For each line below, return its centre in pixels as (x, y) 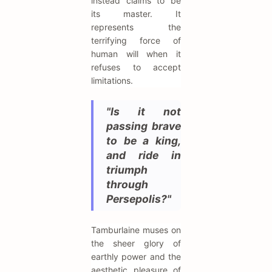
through (127, 184)
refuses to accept (136, 67)
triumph (127, 169)
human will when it (136, 53)
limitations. (112, 80)
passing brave (144, 126)
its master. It (136, 13)
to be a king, (144, 140)
